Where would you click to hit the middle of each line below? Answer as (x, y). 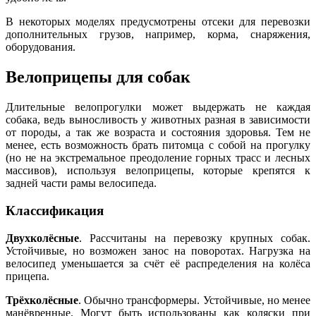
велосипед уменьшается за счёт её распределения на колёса (158, 263)
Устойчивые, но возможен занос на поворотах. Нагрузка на (158, 250)
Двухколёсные (42, 238)
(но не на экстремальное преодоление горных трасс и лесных (158, 158)
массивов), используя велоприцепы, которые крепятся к (158, 171)
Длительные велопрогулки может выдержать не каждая (158, 107)
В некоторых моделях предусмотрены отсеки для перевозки (158, 22)
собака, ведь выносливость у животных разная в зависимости (158, 120)
